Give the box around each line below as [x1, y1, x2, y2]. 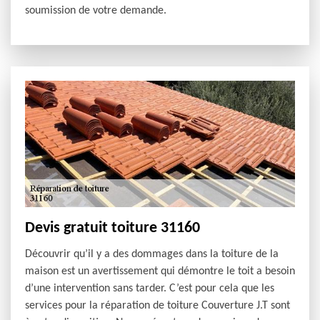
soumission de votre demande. [25, 4, 166, 16]
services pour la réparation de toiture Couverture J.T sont [25, 300, 290, 312]
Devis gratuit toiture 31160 [25, 220, 200, 237]
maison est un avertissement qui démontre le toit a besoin [25, 266, 295, 278]
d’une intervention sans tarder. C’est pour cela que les [25, 283, 274, 295]
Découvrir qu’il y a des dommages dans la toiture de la [25, 249, 279, 261]
